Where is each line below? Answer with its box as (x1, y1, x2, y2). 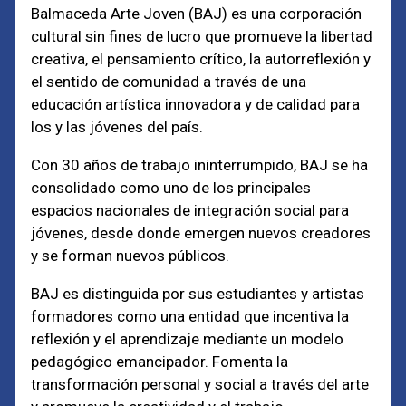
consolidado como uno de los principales (31, 179, 312, 197)
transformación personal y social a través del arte (31, 375, 370, 393)
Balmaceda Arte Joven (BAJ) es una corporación (31, 5, 362, 23)
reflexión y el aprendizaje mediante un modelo (31, 330, 344, 348)
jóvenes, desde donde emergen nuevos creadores (31, 224, 372, 242)
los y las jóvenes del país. (31, 118, 204, 136)
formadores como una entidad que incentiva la (31, 307, 350, 325)
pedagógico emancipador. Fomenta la (31, 353, 289, 371)
